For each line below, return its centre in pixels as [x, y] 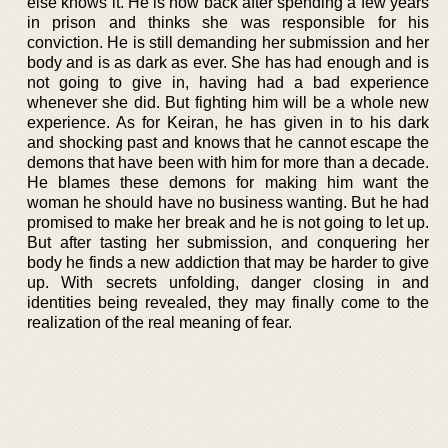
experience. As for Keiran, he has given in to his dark [228, 122]
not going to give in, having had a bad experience [228, 82]
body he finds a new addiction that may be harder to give [228, 262]
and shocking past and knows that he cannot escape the [228, 142]
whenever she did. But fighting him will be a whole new [228, 102]
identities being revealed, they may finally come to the [228, 302]
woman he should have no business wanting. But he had [228, 202]
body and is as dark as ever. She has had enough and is [228, 62]
